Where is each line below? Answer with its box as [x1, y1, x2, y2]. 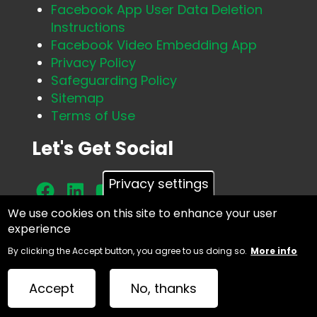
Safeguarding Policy [51, 71, 177, 89]
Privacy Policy [51, 53, 136, 71]
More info [250, 245, 298, 257]
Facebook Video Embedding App [51, 35, 257, 54]
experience [8, 221, 71, 237]
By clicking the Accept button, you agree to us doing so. [8, 245, 248, 257]
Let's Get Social [32, 135, 173, 161]
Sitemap [51, 88, 104, 107]
